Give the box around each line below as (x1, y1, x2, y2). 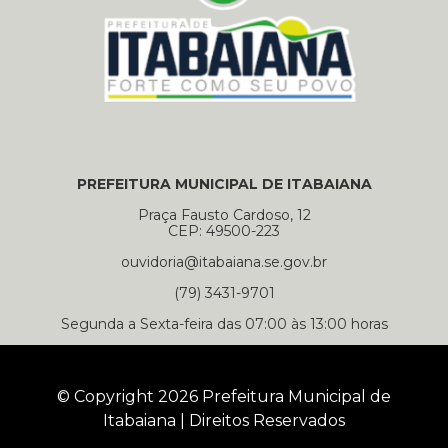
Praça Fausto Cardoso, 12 (137, 206, 311, 225)
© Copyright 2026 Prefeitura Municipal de (57, 387, 391, 407)
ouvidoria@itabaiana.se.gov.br (121, 253, 327, 272)
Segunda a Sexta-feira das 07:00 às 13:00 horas (60, 315, 388, 334)
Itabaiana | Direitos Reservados (103, 411, 345, 431)
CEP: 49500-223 (168, 222, 280, 241)
